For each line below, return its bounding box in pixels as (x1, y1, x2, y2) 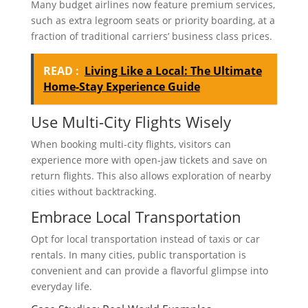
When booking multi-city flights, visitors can (30, 137, 231, 151)
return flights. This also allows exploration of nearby (30, 169, 271, 183)
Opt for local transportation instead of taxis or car (30, 232, 260, 246)
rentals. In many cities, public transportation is (30, 248, 246, 262)
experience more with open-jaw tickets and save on (30, 153, 267, 167)
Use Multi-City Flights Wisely (30, 111, 231, 133)
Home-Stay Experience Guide (43, 79, 200, 95)
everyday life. (30, 280, 92, 294)
